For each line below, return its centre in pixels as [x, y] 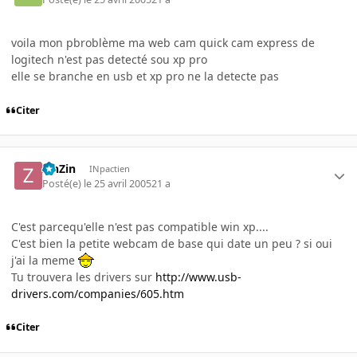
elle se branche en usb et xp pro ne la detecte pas [145, 76]
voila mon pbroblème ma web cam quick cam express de [163, 42]
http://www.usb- [198, 277]
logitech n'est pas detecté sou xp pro [109, 59]
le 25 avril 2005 [118, 183]
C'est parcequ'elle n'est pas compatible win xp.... [140, 226]
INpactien [109, 169]
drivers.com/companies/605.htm [98, 293]
